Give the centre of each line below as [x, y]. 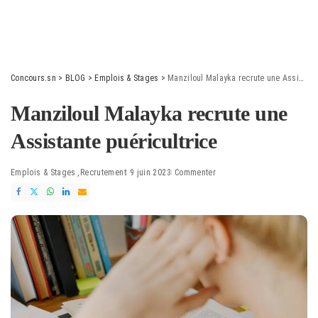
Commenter [195, 172]
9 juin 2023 [150, 172]
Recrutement [103, 172]
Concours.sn [33, 78]
